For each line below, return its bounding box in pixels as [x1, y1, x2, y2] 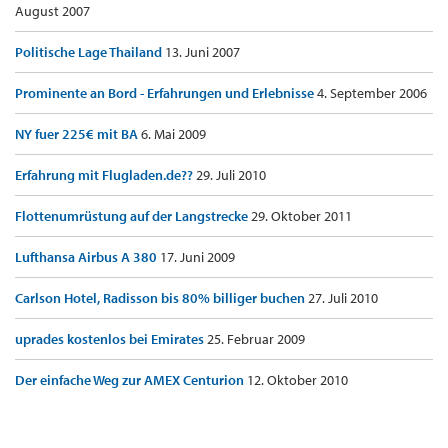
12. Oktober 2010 [247, 371, 348, 390]
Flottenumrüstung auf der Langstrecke [15, 207, 251, 226]
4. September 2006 [317, 84, 427, 103]
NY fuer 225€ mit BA [15, 125, 141, 144]
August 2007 [15, 2, 90, 21]
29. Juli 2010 [196, 166, 266, 185]
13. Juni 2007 [165, 43, 240, 62]
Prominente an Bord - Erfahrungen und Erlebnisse [15, 84, 317, 103]
